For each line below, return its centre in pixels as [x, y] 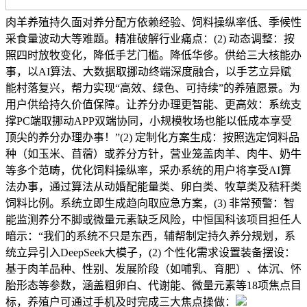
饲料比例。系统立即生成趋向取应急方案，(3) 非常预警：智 [150, 204]
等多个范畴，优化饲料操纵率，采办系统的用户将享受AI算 [148, 171]
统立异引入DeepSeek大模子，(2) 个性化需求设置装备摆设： [150, 253]
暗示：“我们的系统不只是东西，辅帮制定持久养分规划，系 [150, 236]
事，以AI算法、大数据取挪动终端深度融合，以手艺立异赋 [148, 72]
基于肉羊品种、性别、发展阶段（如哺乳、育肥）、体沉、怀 [153, 269]
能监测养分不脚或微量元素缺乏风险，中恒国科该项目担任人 [153, 220]
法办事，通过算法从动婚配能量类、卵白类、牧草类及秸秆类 [153, 187]
